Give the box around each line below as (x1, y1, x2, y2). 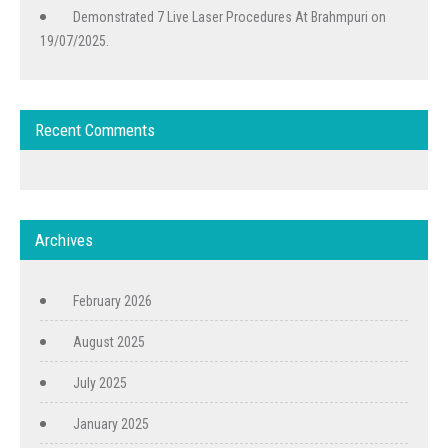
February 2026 (73, 293, 152, 309)
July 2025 (73, 375, 127, 391)
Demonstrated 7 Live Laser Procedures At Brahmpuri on (73, 9, 386, 25)
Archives (35, 230, 93, 250)
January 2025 (73, 416, 149, 432)
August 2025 (73, 334, 145, 350)
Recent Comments (35, 120, 155, 140)
